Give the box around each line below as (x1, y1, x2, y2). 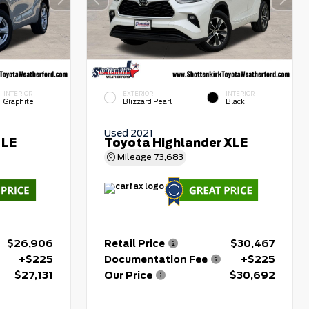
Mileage (115, 152, 154, 163)
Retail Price (104, 237, 166, 249)
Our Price (104, 269, 153, 281)
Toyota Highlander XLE (104, 137, 248, 150)
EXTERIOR (123, 90, 154, 97)
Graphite (3, 98, 34, 106)
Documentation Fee (104, 253, 208, 265)
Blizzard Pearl (123, 98, 172, 106)
